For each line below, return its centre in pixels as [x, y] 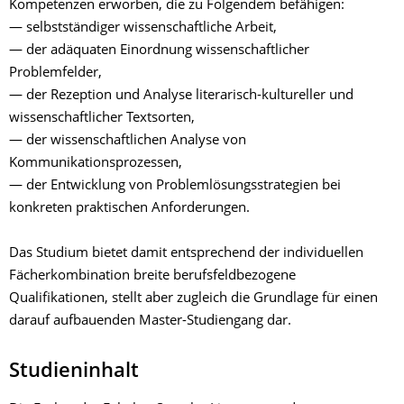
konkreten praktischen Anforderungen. [129, 209]
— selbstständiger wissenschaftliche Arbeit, [143, 28]
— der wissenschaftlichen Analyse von [128, 141]
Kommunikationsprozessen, [96, 164]
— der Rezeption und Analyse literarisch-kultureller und [181, 96]
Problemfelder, [55, 73]
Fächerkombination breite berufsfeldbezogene [152, 276]
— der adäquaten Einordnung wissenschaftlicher [159, 51]
